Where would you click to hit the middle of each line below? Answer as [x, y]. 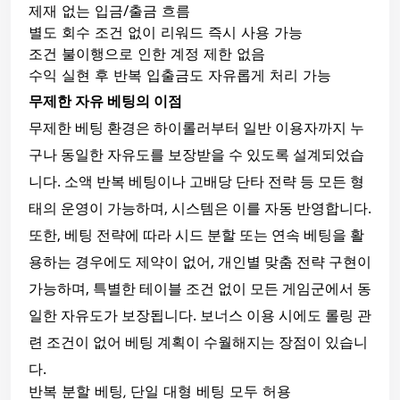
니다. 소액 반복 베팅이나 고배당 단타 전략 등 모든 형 [196, 181]
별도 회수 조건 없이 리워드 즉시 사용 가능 [166, 33]
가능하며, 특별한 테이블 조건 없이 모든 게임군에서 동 [200, 288]
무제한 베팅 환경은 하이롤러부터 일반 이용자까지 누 [196, 127]
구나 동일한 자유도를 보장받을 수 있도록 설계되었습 [196, 154]
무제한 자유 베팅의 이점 [105, 100]
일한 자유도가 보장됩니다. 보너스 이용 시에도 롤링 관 [200, 315]
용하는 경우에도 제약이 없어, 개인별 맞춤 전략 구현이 [200, 261]
